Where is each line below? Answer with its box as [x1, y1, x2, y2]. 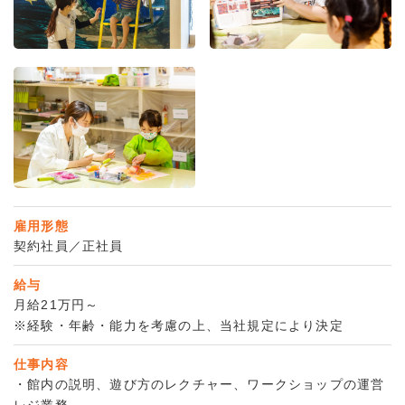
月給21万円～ [14, 297, 99, 312]
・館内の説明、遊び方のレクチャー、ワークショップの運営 [14, 376, 385, 391]
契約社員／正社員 [14, 238, 124, 253]
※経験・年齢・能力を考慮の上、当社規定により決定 [14, 317, 344, 333]
